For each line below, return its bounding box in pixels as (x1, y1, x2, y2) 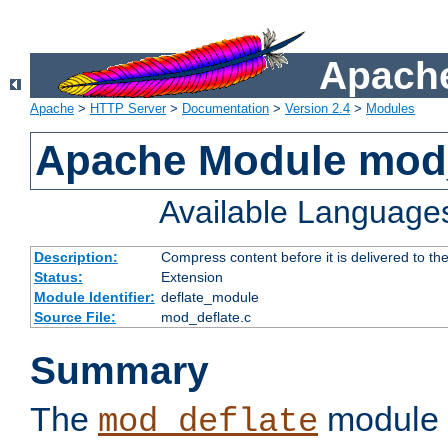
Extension (160, 269, 223, 286)
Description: (33, 249, 118, 266)
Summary (30, 349, 209, 393)
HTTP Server (90, 101, 166, 117)
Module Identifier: (33, 289, 155, 306)
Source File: (33, 309, 116, 326)
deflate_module (160, 289, 259, 306)
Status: (33, 269, 83, 286)
